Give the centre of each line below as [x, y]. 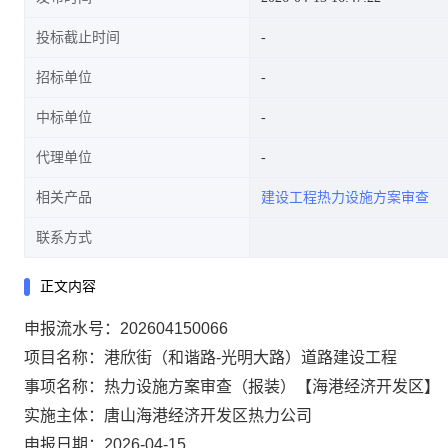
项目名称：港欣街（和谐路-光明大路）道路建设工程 [210, 357]
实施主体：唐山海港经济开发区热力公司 [168, 415]
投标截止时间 [78, 37]
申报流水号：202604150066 [126, 328]
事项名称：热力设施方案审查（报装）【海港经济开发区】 [232, 386]
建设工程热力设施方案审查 [345, 197]
